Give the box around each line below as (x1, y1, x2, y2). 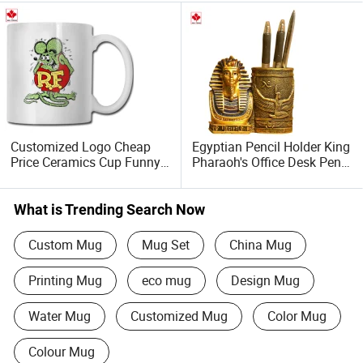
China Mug (228, 235, 292, 254)
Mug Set (141, 235, 190, 254)
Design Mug (230, 271, 300, 289)
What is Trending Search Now (13, 200, 205, 218)
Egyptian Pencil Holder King (192, 138, 351, 156)
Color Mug (267, 306, 327, 325)
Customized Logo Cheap (11, 138, 152, 156)
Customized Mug (130, 306, 228, 325)
